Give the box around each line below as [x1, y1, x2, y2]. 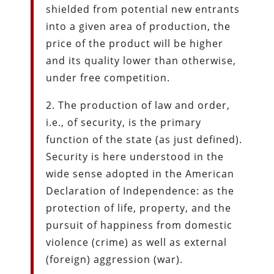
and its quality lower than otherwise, [46, 53, 237, 67]
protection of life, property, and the [46, 201, 232, 215]
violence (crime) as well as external [46, 235, 228, 249]
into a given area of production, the [46, 19, 231, 33]
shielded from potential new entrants [46, 2, 240, 16]
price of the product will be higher [46, 36, 224, 50]
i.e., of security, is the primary [46, 115, 202, 129]
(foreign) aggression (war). [46, 252, 183, 266]
